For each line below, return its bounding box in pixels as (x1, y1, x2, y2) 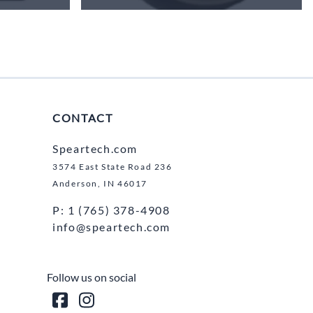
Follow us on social (47, 270, 137, 284)
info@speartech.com (52, 220, 170, 234)
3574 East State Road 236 (52, 161, 173, 173)
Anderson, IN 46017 (52, 178, 147, 189)
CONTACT (52, 111, 113, 125)
